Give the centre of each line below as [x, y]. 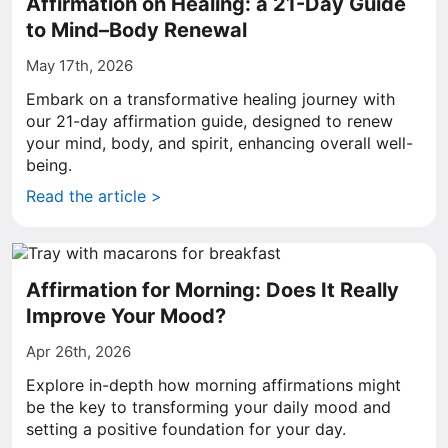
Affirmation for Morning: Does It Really [212, 290]
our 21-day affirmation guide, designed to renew [209, 121]
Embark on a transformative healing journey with [210, 99]
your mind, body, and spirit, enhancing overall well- [219, 143]
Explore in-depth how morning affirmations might [213, 385]
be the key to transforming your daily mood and [208, 407]
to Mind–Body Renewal [136, 30]
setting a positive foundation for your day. [186, 429]
